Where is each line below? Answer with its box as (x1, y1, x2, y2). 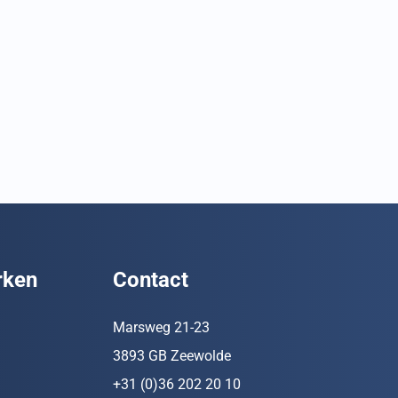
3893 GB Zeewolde (112, 347, 231, 365)
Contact (112, 267, 188, 293)
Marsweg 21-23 (112, 319, 210, 337)
